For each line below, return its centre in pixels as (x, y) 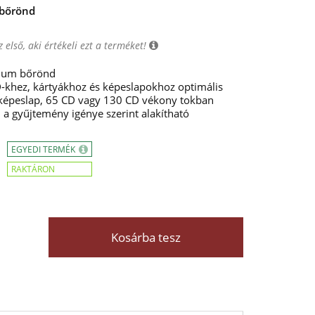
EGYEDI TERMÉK (44, 149)
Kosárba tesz (146, 237)
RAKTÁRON (33, 169)
